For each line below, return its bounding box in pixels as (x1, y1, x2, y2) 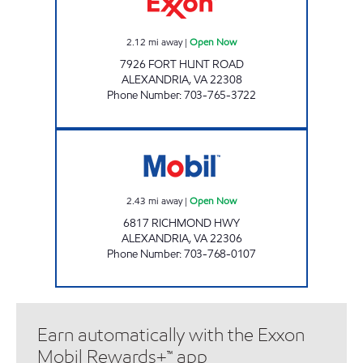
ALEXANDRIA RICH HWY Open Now (181, 129, 325, 143)
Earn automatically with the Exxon (37, 322, 305, 347)
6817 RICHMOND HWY (123, 215, 240, 231)
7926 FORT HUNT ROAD (119, 56, 244, 72)
